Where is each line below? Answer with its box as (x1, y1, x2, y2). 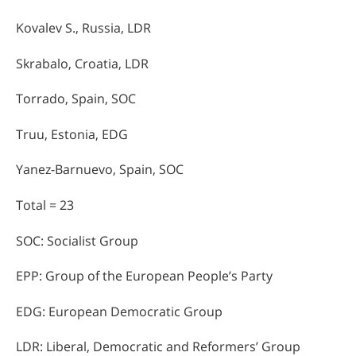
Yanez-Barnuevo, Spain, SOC (16, 161, 184, 179)
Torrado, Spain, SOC (16, 90, 136, 108)
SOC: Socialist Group (16, 231, 138, 250)
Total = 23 (16, 195, 74, 214)
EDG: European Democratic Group (16, 302, 222, 320)
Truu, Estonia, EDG (16, 125, 128, 143)
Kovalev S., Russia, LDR (16, 18, 151, 37)
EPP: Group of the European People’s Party (16, 267, 273, 285)
